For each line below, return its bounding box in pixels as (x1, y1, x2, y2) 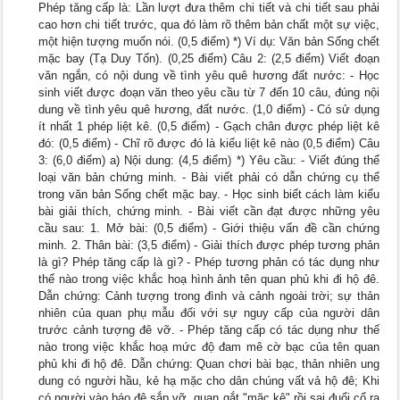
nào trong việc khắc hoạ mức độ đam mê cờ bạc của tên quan (38, 340, 379, 354)
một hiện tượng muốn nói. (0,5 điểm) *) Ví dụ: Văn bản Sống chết (38, 35, 379, 49)
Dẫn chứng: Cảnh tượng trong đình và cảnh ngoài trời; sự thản (38, 289, 379, 304)
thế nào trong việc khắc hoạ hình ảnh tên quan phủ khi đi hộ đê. (38, 272, 379, 287)
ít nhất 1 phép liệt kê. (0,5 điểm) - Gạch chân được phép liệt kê (38, 120, 379, 134)
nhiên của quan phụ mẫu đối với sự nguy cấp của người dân (38, 306, 379, 321)
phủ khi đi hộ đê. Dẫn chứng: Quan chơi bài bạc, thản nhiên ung (38, 357, 379, 371)
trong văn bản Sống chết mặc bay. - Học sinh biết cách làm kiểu (38, 187, 379, 202)
